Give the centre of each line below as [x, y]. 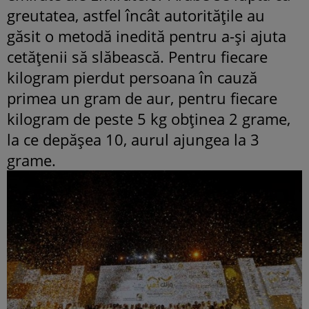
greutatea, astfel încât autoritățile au [136, 15]
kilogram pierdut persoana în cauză [132, 77]
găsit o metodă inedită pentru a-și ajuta [147, 36]
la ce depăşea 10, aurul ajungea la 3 [133, 139]
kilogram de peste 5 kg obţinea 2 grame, [149, 118]
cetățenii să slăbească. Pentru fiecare [137, 56]
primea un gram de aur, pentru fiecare [142, 98]
